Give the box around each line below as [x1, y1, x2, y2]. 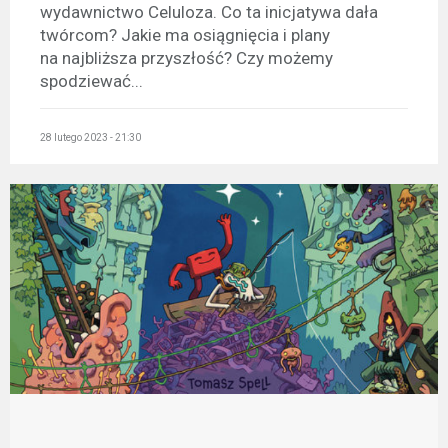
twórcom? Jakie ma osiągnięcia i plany [40, 24, 330, 45]
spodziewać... [40, 70, 143, 91]
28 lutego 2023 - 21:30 [40, 132, 141, 144]
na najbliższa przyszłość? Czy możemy [40, 47, 333, 68]
